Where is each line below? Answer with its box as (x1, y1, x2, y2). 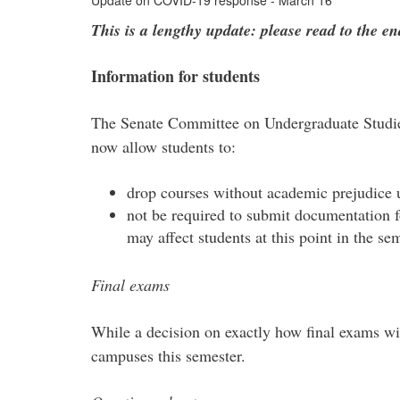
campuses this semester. (91, 345, 246, 366)
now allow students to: (91, 136, 236, 157)
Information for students (91, 64, 260, 87)
